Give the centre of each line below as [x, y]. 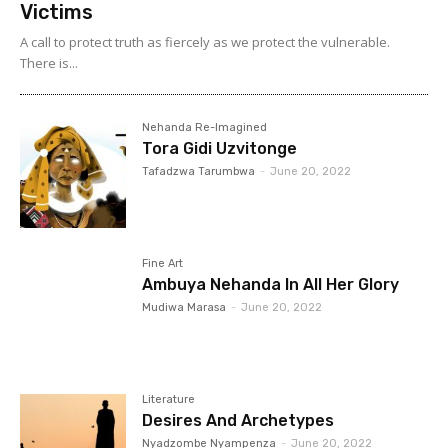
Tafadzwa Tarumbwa [199, 172]
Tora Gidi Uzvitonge [220, 149]
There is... [49, 63]
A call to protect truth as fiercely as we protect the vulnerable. [205, 42]
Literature [169, 400]
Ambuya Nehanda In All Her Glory [271, 285]
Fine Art [163, 264]
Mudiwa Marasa [184, 308]
